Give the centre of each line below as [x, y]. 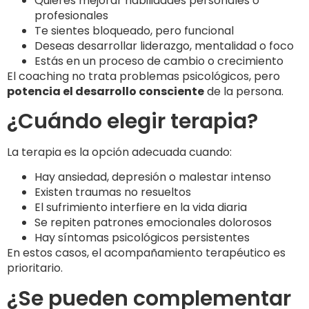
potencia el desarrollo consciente [106, 91]
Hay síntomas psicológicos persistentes [142, 238]
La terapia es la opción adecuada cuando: [119, 152]
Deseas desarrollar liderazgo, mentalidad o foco [164, 46]
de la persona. [244, 91]
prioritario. [35, 268]
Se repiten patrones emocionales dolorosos [153, 223]
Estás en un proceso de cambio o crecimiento [159, 61]
